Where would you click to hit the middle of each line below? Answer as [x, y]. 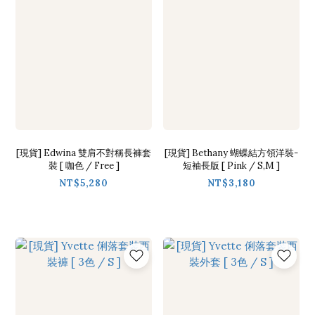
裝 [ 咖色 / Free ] [84, 165]
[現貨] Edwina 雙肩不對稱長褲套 [84, 153]
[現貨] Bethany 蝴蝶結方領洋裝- [231, 153]
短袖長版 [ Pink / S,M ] [231, 165]
